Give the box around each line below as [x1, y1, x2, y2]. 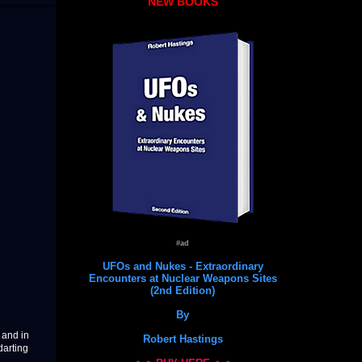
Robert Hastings [142, 332, 223, 345]
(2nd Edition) [150, 284, 215, 297]
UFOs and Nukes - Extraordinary [102, 259, 263, 272]
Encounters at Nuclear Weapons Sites [88, 271, 277, 284]
